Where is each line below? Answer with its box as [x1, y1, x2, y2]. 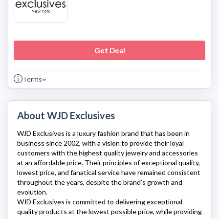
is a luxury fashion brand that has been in [65, 129, 190, 137]
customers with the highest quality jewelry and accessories [17, 149, 198, 157]
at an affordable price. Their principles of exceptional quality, [17, 158, 200, 167]
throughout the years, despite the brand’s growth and [17, 178, 182, 186]
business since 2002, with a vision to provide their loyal [17, 139, 184, 147]
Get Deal [94, 46, 125, 55]
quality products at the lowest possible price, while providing [17, 207, 202, 216]
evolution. [17, 188, 47, 196]
